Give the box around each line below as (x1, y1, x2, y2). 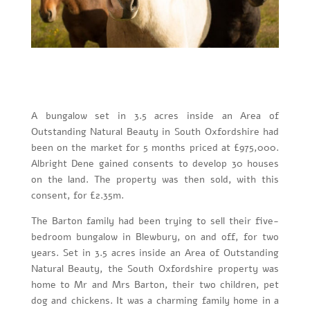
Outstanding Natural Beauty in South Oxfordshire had (30, 125, 280, 139)
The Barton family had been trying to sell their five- (30, 215, 280, 228)
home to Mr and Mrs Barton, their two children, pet (30, 278, 280, 292)
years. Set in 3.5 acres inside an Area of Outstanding (30, 246, 280, 260)
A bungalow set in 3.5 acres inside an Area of (30, 109, 280, 123)
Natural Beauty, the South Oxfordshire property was (30, 262, 280, 276)
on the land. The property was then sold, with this (30, 173, 280, 187)
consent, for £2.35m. (30, 189, 124, 203)
